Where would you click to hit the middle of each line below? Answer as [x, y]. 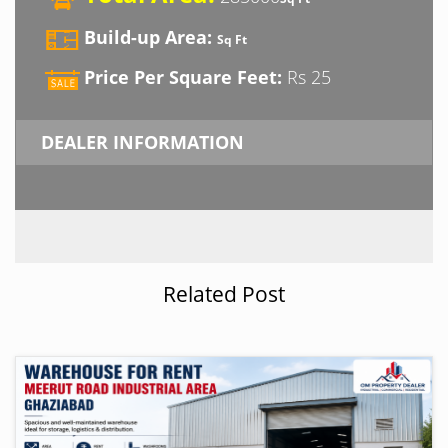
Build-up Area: [148, 36]
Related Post [224, 294]
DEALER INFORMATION [142, 142]
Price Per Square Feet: [183, 76]
